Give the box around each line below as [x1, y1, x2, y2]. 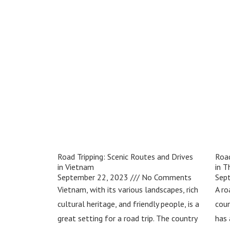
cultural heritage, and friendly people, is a [57, 199, 199, 209]
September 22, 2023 [57, 172, 130, 183]
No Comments [140, 172, 191, 183]
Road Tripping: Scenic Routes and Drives [57, 151, 193, 162]
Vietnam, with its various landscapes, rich [57, 184, 198, 195]
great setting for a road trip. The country [57, 213, 197, 224]
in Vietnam [57, 162, 94, 172]
